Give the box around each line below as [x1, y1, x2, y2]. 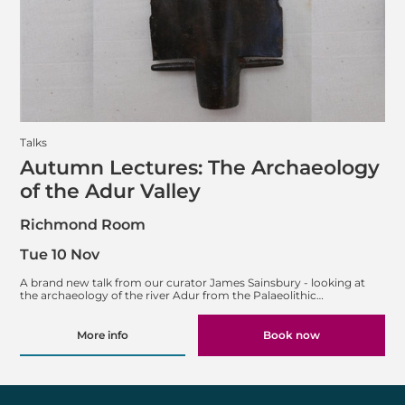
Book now [263, 328, 321, 343]
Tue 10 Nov [20, 246, 99, 264]
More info [76, 328, 128, 343]
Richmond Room [20, 216, 146, 234]
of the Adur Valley [20, 178, 201, 203]
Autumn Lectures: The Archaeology [20, 155, 380, 180]
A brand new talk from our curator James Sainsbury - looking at [20, 275, 365, 289]
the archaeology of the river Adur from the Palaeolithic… [20, 287, 324, 302]
